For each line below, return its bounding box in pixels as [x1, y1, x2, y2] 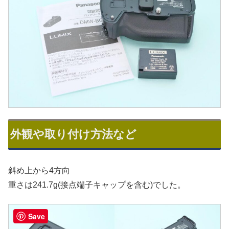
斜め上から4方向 [8, 166, 70, 175]
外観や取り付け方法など [10, 128, 137, 141]
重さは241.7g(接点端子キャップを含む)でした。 [8, 180, 186, 190]
